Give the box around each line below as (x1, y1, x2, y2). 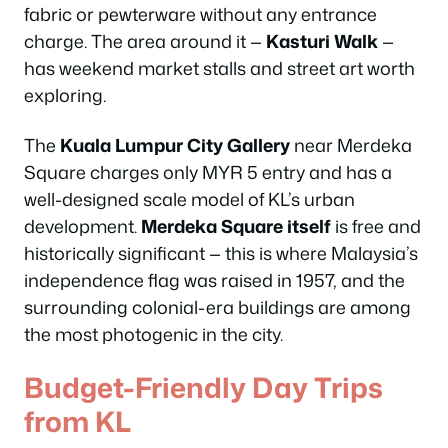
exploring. (24, 82, 106, 108)
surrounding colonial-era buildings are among (24, 293, 411, 320)
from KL (24, 401, 131, 441)
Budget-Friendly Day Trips (24, 367, 383, 407)
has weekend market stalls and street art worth (24, 55, 415, 81)
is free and (331, 212, 421, 239)
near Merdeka (290, 131, 412, 158)
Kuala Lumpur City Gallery (60, 131, 290, 158)
